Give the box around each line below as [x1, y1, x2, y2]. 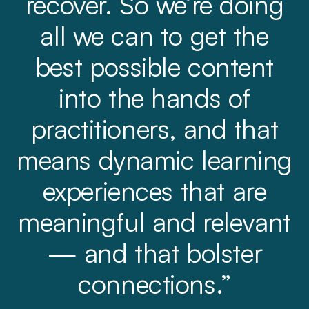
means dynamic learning [17, 143, 292, 176]
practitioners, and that [30, 112, 279, 145]
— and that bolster [46, 236, 263, 269]
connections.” [78, 267, 231, 300]
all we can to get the [40, 19, 269, 52]
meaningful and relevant [18, 205, 291, 238]
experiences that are [42, 174, 267, 207]
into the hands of [59, 81, 250, 114]
